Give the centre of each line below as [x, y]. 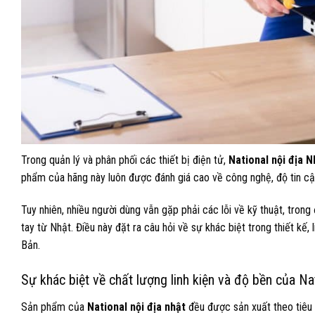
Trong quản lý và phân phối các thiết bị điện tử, [125, 160]
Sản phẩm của [54, 307]
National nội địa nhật [136, 307]
